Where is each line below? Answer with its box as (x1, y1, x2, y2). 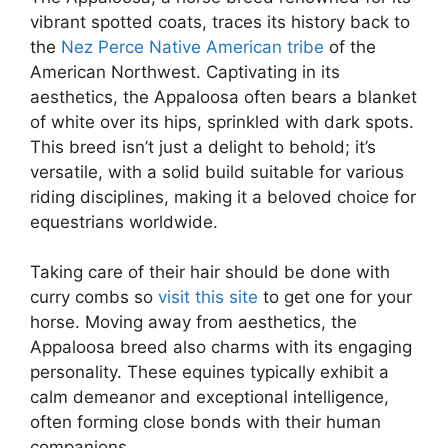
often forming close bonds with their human (30, 412, 381, 433)
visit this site (158, 287, 258, 308)
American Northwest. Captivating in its (30, 61, 340, 82)
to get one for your (258, 287, 412, 308)
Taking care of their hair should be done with (30, 262, 390, 283)
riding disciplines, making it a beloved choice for (30, 186, 416, 207)
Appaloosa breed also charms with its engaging (30, 337, 412, 358)
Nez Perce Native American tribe (61, 36, 324, 57)
